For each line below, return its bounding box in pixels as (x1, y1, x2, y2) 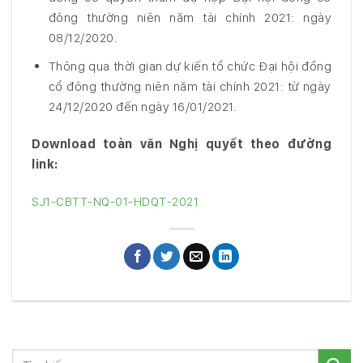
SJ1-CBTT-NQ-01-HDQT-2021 (32, 193, 199, 209)
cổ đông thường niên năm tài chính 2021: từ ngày (48, 78, 331, 94)
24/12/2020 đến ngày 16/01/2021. (48, 98, 237, 114)
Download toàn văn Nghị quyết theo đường (32, 135, 331, 152)
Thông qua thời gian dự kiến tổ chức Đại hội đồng (48, 58, 331, 74)
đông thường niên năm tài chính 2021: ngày (48, 10, 331, 26)
